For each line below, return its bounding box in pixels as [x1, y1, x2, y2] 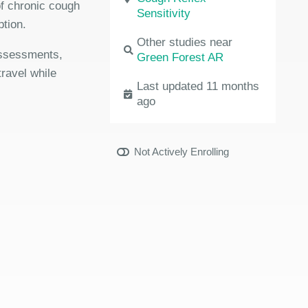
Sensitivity [137, 7, 191, 20]
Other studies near [137, 36, 233, 49]
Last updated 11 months [137, 80, 260, 93]
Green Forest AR [137, 51, 224, 64]
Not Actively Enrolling [134, 146, 230, 157]
